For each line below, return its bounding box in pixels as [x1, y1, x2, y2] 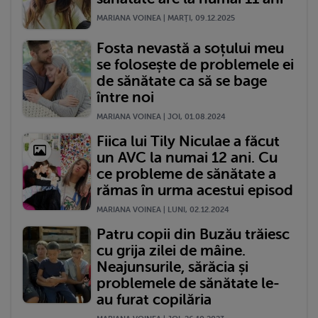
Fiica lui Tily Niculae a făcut [97, 132, 280, 150]
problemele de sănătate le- [97, 274, 280, 292]
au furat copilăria [97, 290, 212, 308]
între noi [97, 88, 154, 106]
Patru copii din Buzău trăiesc [97, 225, 290, 243]
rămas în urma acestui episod [97, 181, 293, 199]
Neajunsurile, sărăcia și [97, 258, 248, 275]
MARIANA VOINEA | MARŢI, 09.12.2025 [97, 13, 235, 23]
